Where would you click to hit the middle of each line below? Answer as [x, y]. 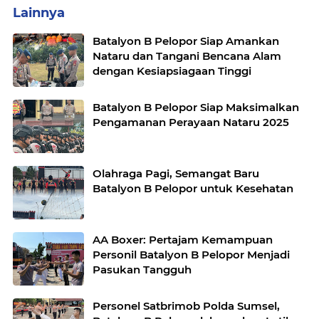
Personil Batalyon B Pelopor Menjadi [191, 254]
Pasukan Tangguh [142, 269]
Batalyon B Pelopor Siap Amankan [186, 41]
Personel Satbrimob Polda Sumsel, [186, 305]
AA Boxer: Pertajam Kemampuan [183, 239]
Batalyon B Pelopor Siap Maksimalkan [196, 107]
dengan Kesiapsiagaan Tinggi [172, 70]
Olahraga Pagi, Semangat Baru [176, 173]
